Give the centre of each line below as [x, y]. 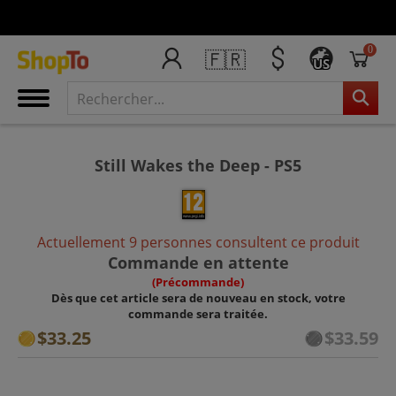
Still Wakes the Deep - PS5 [198, 165]
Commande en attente [198, 262]
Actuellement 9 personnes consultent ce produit [198, 242]
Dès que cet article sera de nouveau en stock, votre [198, 297]
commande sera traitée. [198, 313]
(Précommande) [198, 282]
